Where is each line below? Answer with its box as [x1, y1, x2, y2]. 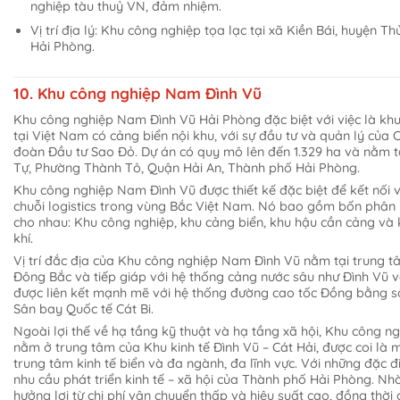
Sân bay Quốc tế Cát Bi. [13, 301, 154, 318]
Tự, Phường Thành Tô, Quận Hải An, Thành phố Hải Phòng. [13, 159, 360, 176]
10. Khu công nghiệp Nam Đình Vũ [13, 84, 262, 104]
